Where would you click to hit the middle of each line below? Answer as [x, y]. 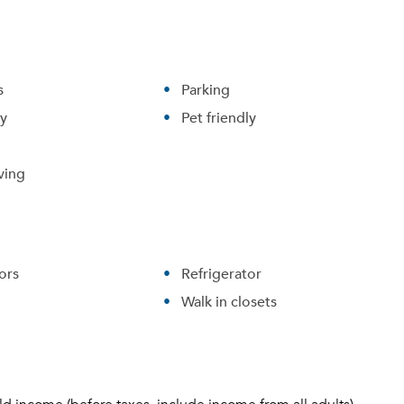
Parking [206, 89]
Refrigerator [222, 273]
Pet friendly [219, 117]
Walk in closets [230, 301]
